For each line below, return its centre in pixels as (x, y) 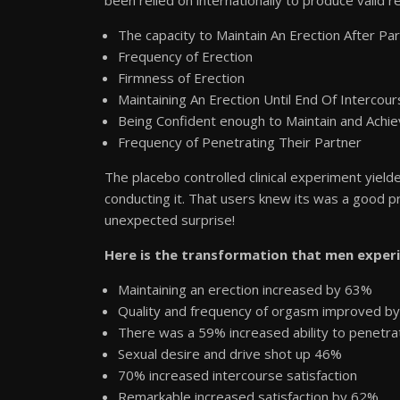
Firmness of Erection (181, 77)
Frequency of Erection (185, 56)
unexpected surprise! (170, 219)
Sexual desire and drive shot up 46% (230, 353)
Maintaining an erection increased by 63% (245, 289)
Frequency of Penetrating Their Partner (240, 142)
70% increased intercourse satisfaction (237, 375)
